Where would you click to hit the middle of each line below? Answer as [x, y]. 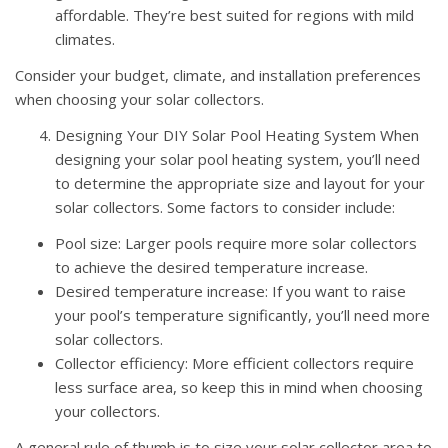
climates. [85, 38]
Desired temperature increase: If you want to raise [230, 290]
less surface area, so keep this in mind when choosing [239, 386]
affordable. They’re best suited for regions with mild [234, 14]
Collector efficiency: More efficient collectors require [234, 362]
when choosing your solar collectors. [139, 98]
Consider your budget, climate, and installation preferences [218, 74]
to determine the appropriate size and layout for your [240, 182]
